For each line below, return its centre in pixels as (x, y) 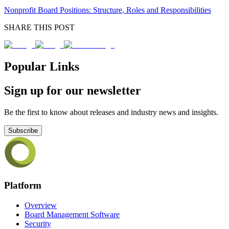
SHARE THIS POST (39, 27)
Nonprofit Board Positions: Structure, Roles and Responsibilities (108, 10)
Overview (41, 205)
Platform (23, 186)
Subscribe (23, 130)
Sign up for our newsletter (73, 90)
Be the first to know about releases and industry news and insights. (111, 112)
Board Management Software (72, 215)
